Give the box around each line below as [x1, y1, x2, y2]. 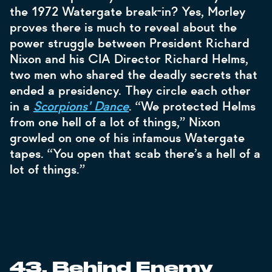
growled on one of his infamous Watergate [10, 130, 245, 146]
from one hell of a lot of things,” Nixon [10, 114, 220, 130]
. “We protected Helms [129, 98, 256, 114]
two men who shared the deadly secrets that [10, 67, 257, 83]
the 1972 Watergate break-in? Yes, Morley [10, 4, 245, 19]
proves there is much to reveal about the [10, 19, 237, 35]
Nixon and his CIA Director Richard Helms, [10, 51, 248, 67]
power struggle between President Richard [10, 35, 250, 51]
